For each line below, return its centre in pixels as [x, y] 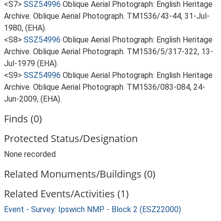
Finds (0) [23, 119]
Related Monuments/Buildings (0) [80, 174]
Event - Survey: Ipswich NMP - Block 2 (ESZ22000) [92, 209]
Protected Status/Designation [71, 138]
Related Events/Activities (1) [66, 194]
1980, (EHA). [25, 28]
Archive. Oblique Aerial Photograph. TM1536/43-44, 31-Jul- [107, 16]
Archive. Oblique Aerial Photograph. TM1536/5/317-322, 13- [109, 52]
